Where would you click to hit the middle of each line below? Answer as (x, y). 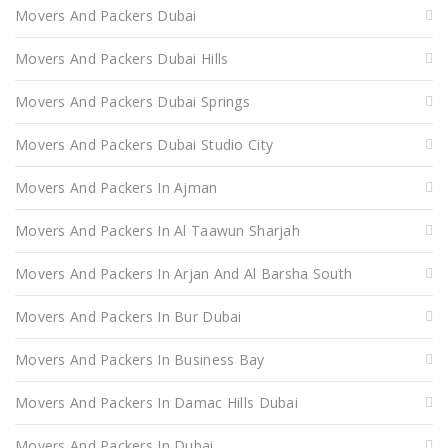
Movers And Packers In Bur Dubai (128, 316)
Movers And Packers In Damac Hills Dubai (156, 402)
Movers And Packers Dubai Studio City (144, 144)
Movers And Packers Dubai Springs (132, 101)
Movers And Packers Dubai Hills (122, 58)
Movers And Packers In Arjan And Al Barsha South (184, 273)
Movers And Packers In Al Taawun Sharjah (157, 230)
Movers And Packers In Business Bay (140, 359)
